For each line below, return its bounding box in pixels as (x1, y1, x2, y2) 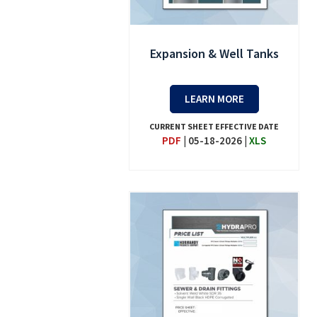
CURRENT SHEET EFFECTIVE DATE (149, 121, 279, 132)
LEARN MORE (184, 92, 244, 106)
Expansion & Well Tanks (149, 45, 279, 62)
